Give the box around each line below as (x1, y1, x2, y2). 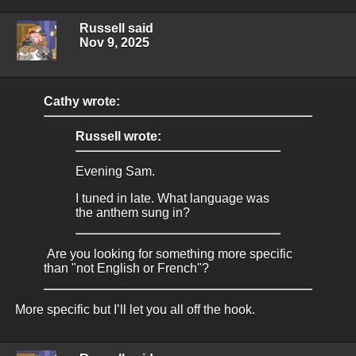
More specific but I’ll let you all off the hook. (12, 303, 258, 317)
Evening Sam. (75, 164, 158, 179)
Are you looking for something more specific (44, 247, 292, 261)
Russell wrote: (75, 130, 161, 144)
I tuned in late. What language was (75, 192, 269, 206)
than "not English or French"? (44, 261, 209, 276)
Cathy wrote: (44, 95, 120, 109)
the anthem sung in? (75, 206, 190, 220)
